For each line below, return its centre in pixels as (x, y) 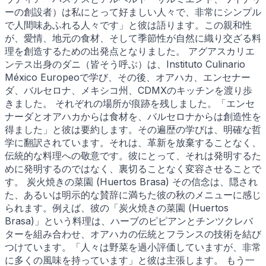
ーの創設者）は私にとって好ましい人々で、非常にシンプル (133, 12)
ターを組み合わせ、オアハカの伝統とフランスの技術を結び (133, 234)
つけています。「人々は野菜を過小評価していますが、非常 (133, 247)
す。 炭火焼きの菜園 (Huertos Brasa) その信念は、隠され (131, 181)
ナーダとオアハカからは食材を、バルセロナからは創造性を (133, 116)
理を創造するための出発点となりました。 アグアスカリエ (130, 51)
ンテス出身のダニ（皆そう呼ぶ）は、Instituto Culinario (125, 64)
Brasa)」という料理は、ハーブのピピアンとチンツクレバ (129, 221)
